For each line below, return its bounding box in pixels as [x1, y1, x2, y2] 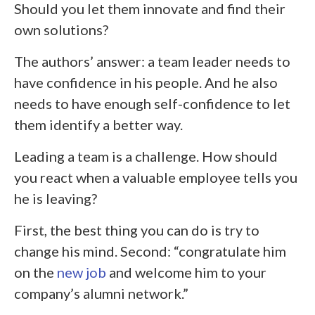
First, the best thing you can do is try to [14, 221, 259, 239]
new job [57, 264, 106, 281]
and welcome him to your [106, 264, 266, 281]
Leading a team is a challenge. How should [14, 148, 278, 165]
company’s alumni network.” [14, 285, 188, 302]
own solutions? [14, 21, 108, 39]
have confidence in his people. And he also [14, 74, 278, 91]
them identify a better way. [14, 116, 183, 134]
